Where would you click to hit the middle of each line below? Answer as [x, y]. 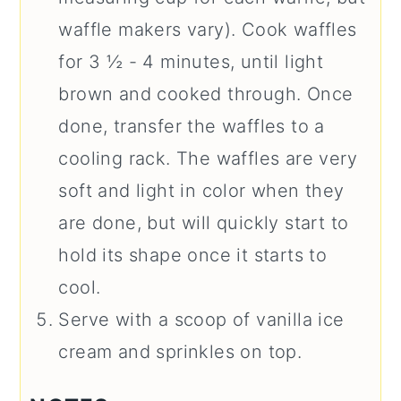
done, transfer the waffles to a [192, 126]
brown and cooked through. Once [206, 94]
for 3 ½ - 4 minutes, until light [191, 61]
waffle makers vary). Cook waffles [208, 29]
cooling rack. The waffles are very [208, 158]
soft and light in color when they [201, 190]
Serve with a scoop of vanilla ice [201, 319]
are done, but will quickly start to [204, 222]
